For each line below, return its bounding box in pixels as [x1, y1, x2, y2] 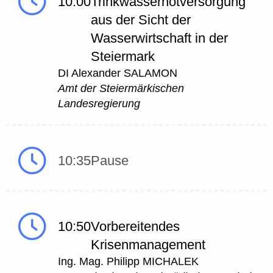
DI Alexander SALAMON [58, 67, 177, 80]
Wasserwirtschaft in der [91, 30, 228, 46]
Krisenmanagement [91, 237, 205, 253]
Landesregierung [58, 97, 140, 110]
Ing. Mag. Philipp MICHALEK [58, 255, 199, 268]
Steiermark [91, 49, 155, 65]
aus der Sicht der [91, 12, 191, 28]
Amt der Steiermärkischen [58, 82, 184, 95]
